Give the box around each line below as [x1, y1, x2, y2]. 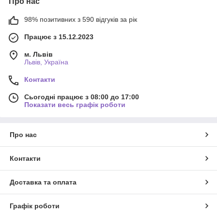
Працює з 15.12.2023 [24, 32, 93, 41]
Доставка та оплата [10, 178, 77, 186]
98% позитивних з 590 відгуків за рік [24, 15, 137, 23]
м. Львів [24, 50, 53, 58]
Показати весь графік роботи [24, 100, 125, 108]
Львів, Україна [24, 58, 68, 66]
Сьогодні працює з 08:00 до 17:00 [24, 93, 139, 101]
